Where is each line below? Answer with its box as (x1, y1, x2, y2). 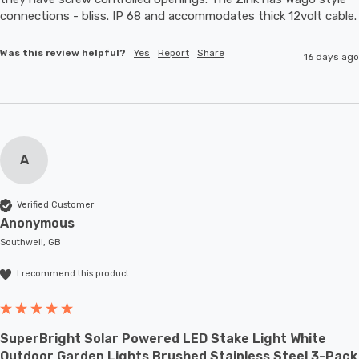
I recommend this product (17, 268, 129, 280)
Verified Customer (17, 200, 94, 211)
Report (158, 46, 189, 58)
